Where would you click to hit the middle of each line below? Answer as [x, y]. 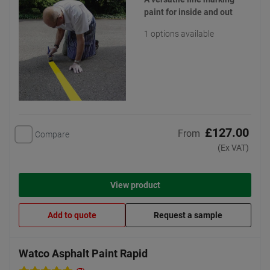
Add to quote [72, 215]
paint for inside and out [188, 12]
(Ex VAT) [233, 148]
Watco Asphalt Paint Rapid [83, 253]
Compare [52, 134]
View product [135, 185]
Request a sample [188, 215]
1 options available [179, 34]
